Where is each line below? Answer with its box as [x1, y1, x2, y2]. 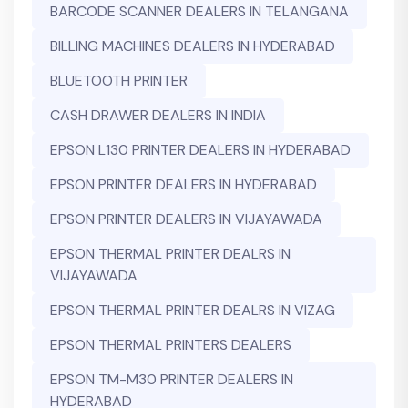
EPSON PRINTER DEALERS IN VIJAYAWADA [50, 209, 322, 229]
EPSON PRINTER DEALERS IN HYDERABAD [50, 175, 317, 195]
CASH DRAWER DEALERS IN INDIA [50, 106, 266, 126]
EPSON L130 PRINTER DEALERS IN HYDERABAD [50, 140, 351, 160]
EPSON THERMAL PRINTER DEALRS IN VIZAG [50, 301, 335, 321]
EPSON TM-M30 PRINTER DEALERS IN [50, 370, 293, 390]
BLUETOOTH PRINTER [50, 71, 188, 91]
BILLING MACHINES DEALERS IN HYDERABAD [50, 36, 335, 56]
